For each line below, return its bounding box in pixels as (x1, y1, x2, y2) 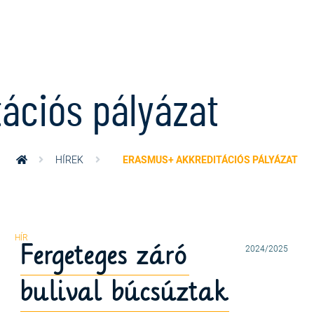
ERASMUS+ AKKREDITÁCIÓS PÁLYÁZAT (122, 152, 298, 166)
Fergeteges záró (20, 235, 190, 275)
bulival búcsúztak (20, 271, 230, 311)
